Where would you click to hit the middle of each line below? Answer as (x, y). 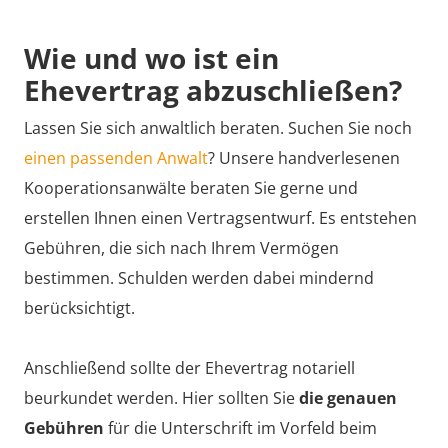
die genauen (348, 398)
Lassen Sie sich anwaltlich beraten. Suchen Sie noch (218, 128)
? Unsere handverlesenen (304, 158)
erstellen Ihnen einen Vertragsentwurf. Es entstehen (220, 218)
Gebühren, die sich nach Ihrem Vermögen (181, 248)
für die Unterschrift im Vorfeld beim (240, 428)
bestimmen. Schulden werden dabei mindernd (199, 278)
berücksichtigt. (79, 308)
